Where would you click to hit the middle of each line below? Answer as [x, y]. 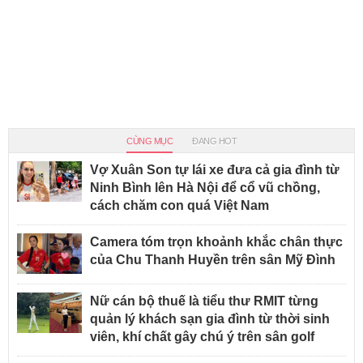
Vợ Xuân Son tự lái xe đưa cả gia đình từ [215, 170]
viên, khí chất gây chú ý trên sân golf [202, 337]
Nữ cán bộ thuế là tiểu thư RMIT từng [204, 301]
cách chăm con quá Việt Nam [179, 206]
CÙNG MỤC [149, 141]
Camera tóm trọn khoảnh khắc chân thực [216, 242]
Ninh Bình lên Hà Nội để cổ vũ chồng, [205, 188]
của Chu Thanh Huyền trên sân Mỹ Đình [213, 260]
